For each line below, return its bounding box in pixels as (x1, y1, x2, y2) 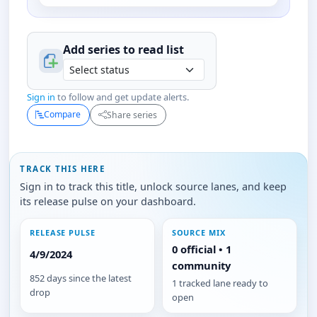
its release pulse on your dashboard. (20, 194, 197, 208)
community (171, 258, 231, 272)
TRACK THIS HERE (20, 163, 105, 175)
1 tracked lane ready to (171, 277, 268, 290)
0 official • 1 (171, 241, 231, 256)
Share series (107, 108, 158, 121)
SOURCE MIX (171, 227, 226, 238)
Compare (44, 108, 81, 121)
